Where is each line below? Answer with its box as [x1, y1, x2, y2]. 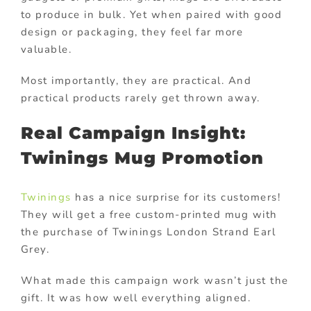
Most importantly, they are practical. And [20, 73, 252, 87]
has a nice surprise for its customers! [71, 190, 281, 205]
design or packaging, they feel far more [20, 24, 244, 39]
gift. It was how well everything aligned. [20, 291, 251, 305]
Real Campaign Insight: [20, 122, 246, 143]
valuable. [20, 42, 72, 56]
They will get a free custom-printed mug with [20, 208, 278, 222]
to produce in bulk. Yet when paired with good [20, 7, 283, 22]
